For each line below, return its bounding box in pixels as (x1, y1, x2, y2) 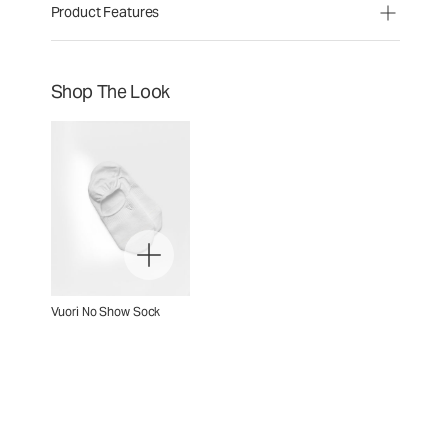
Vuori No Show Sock (50, 303, 161, 319)
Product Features (50, 3, 160, 21)
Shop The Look (50, 80, 170, 103)
